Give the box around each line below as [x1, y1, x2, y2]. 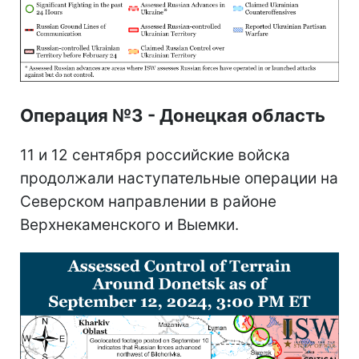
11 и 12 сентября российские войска [20, 146, 290, 165]
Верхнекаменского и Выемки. [20, 216, 239, 235]
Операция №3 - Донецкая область [20, 105, 325, 127]
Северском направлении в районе [20, 192, 276, 212]
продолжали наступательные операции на [20, 169, 338, 188]
